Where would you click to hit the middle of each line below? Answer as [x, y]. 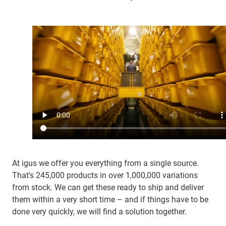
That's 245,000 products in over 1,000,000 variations [105, 176]
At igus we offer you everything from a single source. [105, 163]
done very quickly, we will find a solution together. [99, 212]
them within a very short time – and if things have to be [110, 200]
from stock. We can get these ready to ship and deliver [108, 188]
